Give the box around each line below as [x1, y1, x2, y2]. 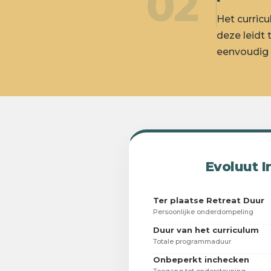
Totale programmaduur [153, 237, 231, 246]
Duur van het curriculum [153, 225, 259, 235]
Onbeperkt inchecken [153, 255, 249, 265]
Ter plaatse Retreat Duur [153, 195, 264, 206]
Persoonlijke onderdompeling [153, 207, 253, 217]
